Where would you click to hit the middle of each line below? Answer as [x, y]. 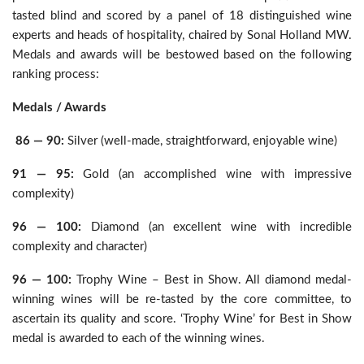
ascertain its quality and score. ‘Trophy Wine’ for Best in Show [182, 319]
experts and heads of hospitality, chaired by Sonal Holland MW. [182, 35]
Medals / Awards [59, 108]
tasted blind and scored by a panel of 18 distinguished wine [182, 16]
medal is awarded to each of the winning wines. [139, 338]
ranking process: [56, 74]
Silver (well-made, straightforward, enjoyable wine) [201, 141]
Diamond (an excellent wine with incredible [216, 227]
